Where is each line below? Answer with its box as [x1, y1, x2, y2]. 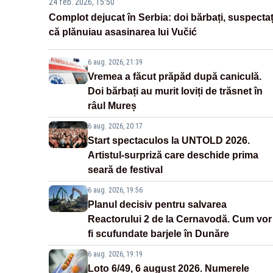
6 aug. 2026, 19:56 [88, 186, 143, 195]
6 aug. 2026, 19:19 [88, 250, 143, 259]
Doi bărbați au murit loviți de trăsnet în [88, 86, 263, 97]
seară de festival [88, 165, 163, 175]
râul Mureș [88, 101, 136, 112]
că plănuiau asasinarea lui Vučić [49, 27, 197, 38]
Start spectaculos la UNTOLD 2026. [88, 135, 250, 146]
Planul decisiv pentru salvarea [88, 199, 227, 210]
